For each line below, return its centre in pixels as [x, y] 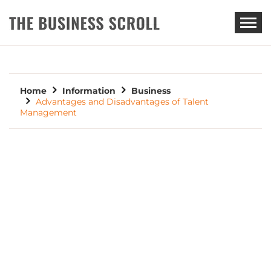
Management [48, 113]
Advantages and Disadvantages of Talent [122, 102]
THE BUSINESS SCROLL [121, 50]
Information [89, 91]
